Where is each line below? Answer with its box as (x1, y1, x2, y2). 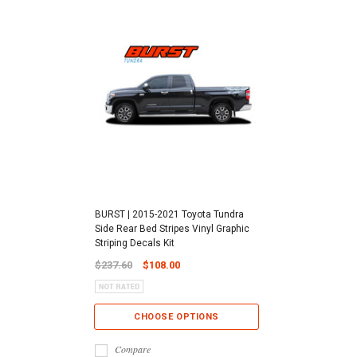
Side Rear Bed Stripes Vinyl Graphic (95, 222, 249, 234)
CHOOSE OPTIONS (134, 312, 219, 323)
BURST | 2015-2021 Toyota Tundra (95, 208, 244, 220)
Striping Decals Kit (95, 237, 175, 249)
